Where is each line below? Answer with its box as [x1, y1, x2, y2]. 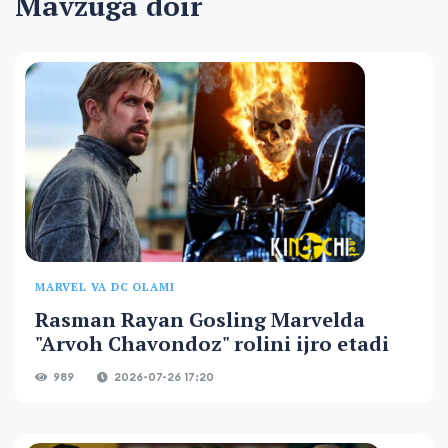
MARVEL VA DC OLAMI [35, 280, 175, 295]
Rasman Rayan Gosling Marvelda [35, 306, 365, 334]
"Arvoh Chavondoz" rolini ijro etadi [35, 330, 389, 358]
